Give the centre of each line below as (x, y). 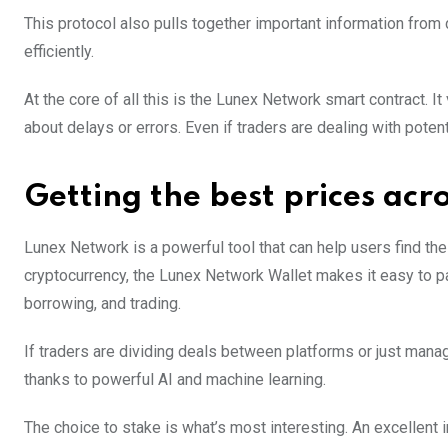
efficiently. (59, 51)
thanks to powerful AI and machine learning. (175, 379)
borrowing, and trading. (102, 303)
